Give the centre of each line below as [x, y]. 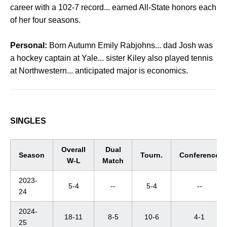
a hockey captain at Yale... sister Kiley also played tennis [111, 58]
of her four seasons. [45, 20]
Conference [199, 155]
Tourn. [152, 155]
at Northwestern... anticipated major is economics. [99, 71]
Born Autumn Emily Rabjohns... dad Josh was [130, 45]
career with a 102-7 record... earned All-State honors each [113, 7]
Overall [73, 149]
